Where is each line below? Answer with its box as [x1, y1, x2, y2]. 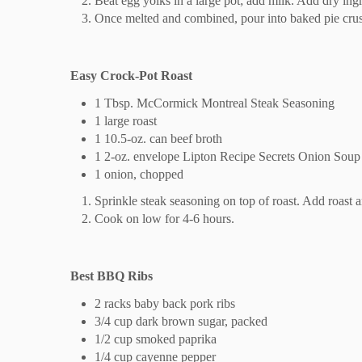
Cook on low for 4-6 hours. [95, 211, 234, 225]
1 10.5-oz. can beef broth [95, 131, 222, 145]
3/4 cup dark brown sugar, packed [95, 314, 267, 328]
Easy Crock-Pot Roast [70, 68, 192, 82]
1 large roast [95, 113, 157, 128]
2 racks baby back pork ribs [95, 296, 235, 310]
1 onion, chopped [95, 166, 183, 181]
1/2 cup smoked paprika [95, 331, 217, 346]
